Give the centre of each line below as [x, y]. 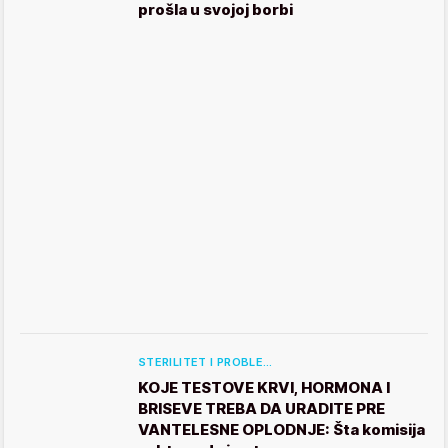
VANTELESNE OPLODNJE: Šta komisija [281, 430]
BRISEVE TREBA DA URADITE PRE [261, 409]
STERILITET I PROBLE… [205, 362]
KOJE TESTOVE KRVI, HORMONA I [264, 388]
